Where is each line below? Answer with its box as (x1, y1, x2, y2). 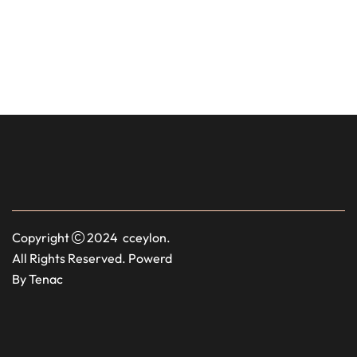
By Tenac (12, 270, 63, 287)
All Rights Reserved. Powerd (12, 249, 172, 266)
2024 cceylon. (84, 229, 171, 245)
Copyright (12, 229, 72, 245)
